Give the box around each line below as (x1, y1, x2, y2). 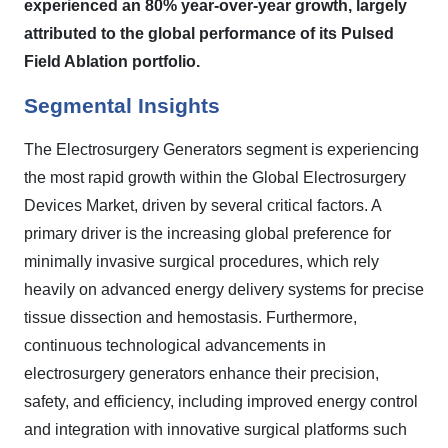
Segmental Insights (24, 94, 220, 118)
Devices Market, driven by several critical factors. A (24, 197, 381, 214)
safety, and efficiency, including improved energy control (24, 393, 418, 410)
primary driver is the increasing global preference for (24, 225, 391, 242)
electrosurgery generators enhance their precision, (24, 365, 379, 382)
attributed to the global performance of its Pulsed (24, 25, 394, 42)
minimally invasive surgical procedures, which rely (24, 253, 379, 270)
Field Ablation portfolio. (24, 53, 200, 70)
